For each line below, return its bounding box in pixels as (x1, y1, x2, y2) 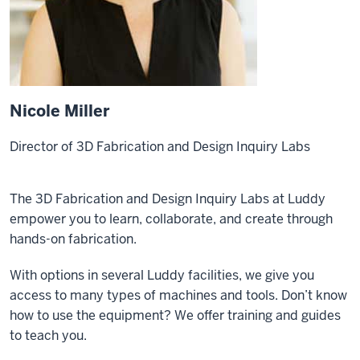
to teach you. (10, 327, 87, 344)
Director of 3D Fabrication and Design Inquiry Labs (10, 138, 310, 155)
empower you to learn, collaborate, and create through (10, 211, 333, 227)
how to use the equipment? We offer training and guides (10, 307, 341, 324)
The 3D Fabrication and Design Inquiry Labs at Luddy (10, 190, 325, 207)
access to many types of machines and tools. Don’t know (10, 287, 347, 304)
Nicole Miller (10, 100, 109, 121)
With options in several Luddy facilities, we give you (10, 267, 314, 284)
